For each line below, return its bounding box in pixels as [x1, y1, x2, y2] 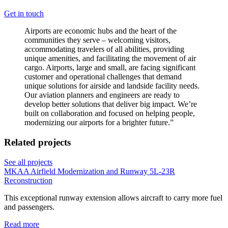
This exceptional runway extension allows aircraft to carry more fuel [4, 193, 222, 202]
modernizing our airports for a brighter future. [24, 118, 170, 127]
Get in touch [4, 9, 44, 18]
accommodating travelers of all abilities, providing [24, 45, 184, 54]
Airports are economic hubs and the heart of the [24, 26, 177, 36]
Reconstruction [4, 176, 52, 185]
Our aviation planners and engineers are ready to [24, 91, 180, 100]
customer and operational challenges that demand [24, 72, 182, 81]
